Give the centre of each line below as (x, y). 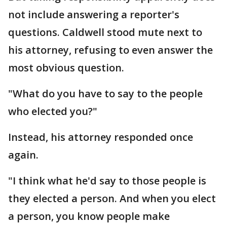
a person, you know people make (89, 216)
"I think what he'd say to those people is (107, 181)
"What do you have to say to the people (105, 93)
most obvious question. (66, 68)
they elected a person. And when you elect (112, 198)
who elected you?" (53, 111)
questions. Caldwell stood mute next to (105, 32)
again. (23, 155)
